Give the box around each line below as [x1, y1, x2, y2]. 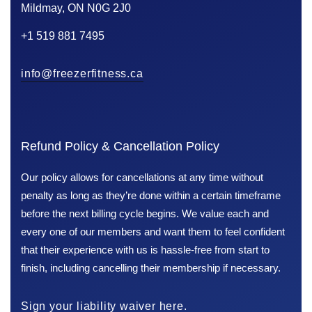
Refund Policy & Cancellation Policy [21, 139, 219, 153]
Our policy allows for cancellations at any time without [21, 171, 263, 183]
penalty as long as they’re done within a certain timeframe [21, 189, 281, 201]
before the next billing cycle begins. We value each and [21, 207, 269, 219]
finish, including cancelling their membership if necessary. [21, 261, 281, 274]
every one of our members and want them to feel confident [21, 225, 285, 237]
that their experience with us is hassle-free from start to [21, 243, 270, 256]
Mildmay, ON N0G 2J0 [21, 1, 131, 14]
